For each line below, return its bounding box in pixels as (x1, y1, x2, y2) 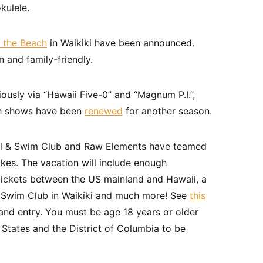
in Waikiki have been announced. (47, 37, 194, 49)
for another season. (123, 105, 212, 117)
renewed (85, 105, 123, 117)
